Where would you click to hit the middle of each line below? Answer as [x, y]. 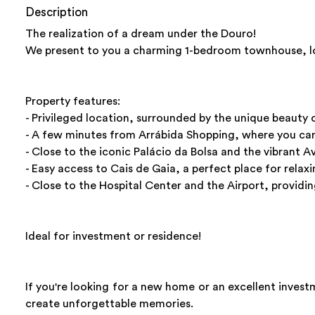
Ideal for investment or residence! [113, 236]
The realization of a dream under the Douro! [141, 33]
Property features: [73, 101]
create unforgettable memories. [109, 303]
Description [57, 12]
